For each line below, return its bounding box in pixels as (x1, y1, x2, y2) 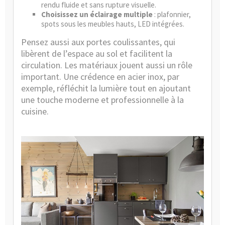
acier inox (128, 70, 163, 82)
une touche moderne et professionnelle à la (21, 93, 184, 105)
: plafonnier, (153, 9, 191, 19)
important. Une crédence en (21, 70, 128, 82)
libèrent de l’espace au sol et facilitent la (21, 47, 172, 59)
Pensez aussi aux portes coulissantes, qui (21, 36, 175, 48)
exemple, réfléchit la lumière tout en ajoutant (21, 82, 191, 94)
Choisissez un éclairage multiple (41, 9, 153, 19)
